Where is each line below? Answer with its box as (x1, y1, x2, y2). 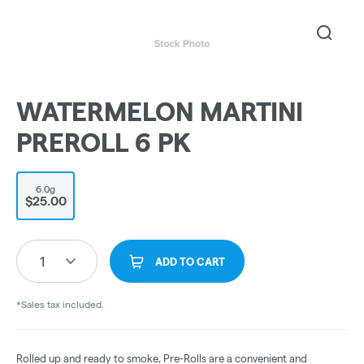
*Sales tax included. (16, 299, 104, 310)
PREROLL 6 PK (16, 128, 191, 158)
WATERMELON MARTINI (16, 97, 303, 127)
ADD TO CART (155, 256, 225, 268)
